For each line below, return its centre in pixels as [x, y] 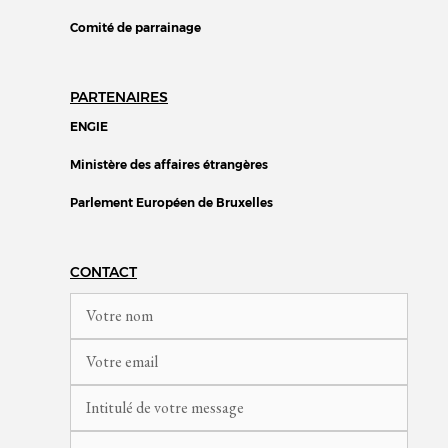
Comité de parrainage [135, 27]
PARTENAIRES [119, 96]
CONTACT [103, 271]
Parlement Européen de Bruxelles [171, 202]
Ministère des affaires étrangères [169, 164]
